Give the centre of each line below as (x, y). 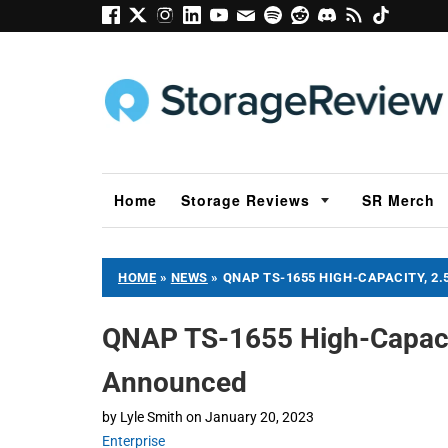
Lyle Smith (151, 416)
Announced (174, 382)
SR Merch (398, 199)
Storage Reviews (245, 199)
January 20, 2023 (259, 416)
